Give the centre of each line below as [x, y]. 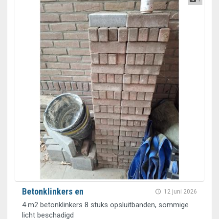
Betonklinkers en [53, 191]
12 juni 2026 [180, 192]
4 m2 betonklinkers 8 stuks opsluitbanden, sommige [105, 205]
